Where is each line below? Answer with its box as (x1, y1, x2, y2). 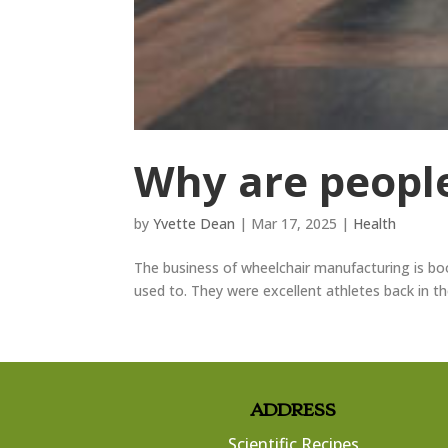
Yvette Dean (153, 214, 236, 234)
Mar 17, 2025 (251, 214, 338, 234)
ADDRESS (250, 400, 337, 421)
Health (353, 214, 397, 234)
